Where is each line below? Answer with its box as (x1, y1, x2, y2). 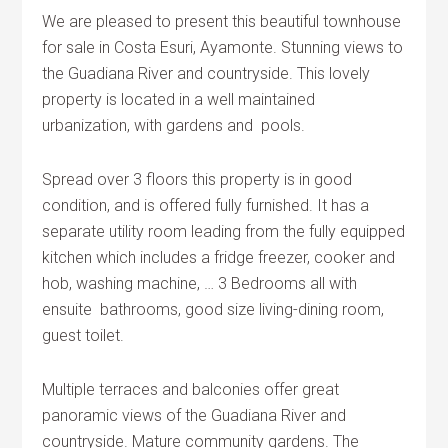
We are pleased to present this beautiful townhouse (42, 12, 402, 31)
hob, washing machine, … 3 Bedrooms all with (42, 274, 358, 293)
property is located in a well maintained (42, 90, 316, 109)
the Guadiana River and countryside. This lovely (42, 64, 371, 83)
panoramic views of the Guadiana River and (42, 406, 347, 425)
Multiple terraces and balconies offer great (42, 380, 340, 399)
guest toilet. (42, 326, 125, 345)
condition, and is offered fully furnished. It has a (42, 196, 370, 215)
